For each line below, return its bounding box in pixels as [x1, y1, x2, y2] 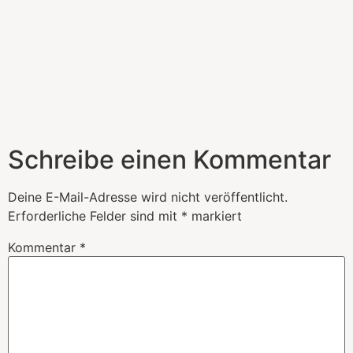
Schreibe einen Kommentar [8, 144, 331, 176]
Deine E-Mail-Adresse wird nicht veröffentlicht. [8, 189, 288, 206]
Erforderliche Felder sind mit [8, 208, 181, 225]
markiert [188, 208, 242, 225]
